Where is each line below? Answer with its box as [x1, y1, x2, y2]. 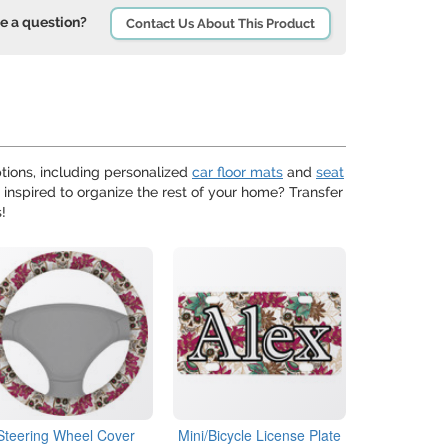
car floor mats [192, 164, 283, 180]
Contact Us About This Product [126, 16, 315, 31]
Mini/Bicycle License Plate [177, 425, 341, 446]
